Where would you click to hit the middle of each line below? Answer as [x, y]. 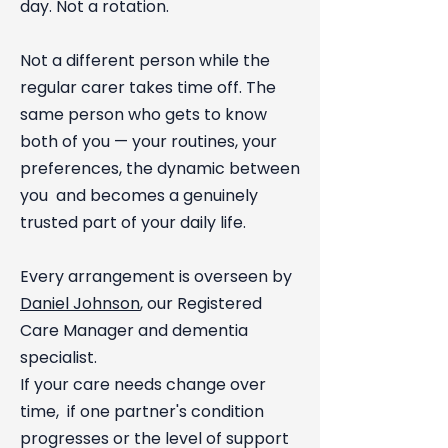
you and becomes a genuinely [139, 195]
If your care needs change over [143, 384]
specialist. [58, 357]
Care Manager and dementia [134, 330]
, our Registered [201, 303]
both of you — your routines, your [148, 141]
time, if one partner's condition [142, 411]
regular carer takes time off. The [148, 87]
